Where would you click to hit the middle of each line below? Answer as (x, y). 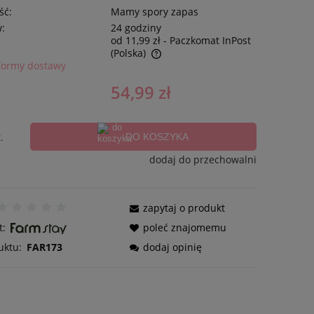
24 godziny (136, 27)
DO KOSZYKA (157, 136)
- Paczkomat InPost (207, 40)
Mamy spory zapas (154, 11)
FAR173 (45, 247)
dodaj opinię (173, 247)
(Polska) (128, 53)
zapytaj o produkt (184, 207)
